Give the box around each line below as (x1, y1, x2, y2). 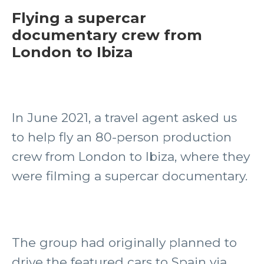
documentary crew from (12, 26, 202, 44)
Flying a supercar (12, 9, 146, 27)
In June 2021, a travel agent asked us (12, 110, 237, 125)
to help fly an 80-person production (12, 130, 232, 144)
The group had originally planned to (12, 235, 237, 250)
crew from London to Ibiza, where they (12, 149, 250, 164)
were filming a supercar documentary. (12, 169, 247, 183)
